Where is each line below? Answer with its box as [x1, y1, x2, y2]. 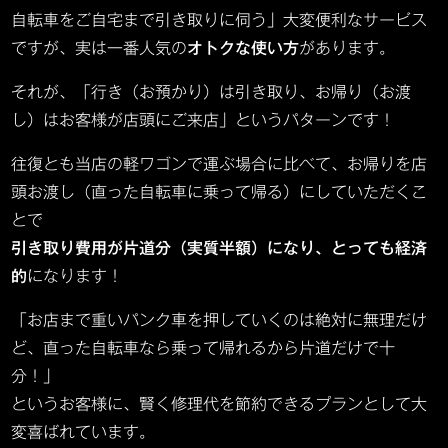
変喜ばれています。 [11, 423, 156, 440]
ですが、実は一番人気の [11, 39, 188, 56]
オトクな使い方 [187, 39, 300, 56]
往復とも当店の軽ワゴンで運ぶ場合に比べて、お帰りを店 [11, 155, 428, 172]
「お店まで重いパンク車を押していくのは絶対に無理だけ [11, 311, 428, 328]
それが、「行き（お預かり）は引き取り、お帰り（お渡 [11, 83, 412, 100]
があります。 [299, 39, 396, 56]
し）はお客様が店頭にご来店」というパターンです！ [11, 111, 396, 128]
